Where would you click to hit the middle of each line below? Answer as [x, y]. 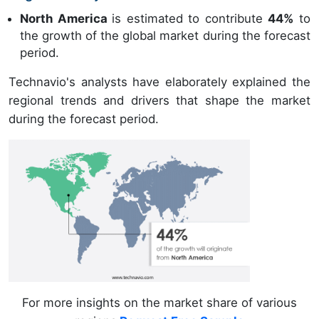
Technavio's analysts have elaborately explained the [159, 82]
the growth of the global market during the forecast [165, 36]
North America [66, 19]
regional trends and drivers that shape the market [159, 101]
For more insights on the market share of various [159, 302]
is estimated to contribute [190, 19]
